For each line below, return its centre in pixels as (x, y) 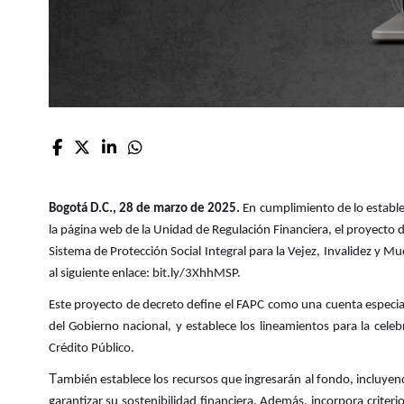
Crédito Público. (91, 349)
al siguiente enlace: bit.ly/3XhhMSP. (144, 274)
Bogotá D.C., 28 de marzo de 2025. (146, 209)
